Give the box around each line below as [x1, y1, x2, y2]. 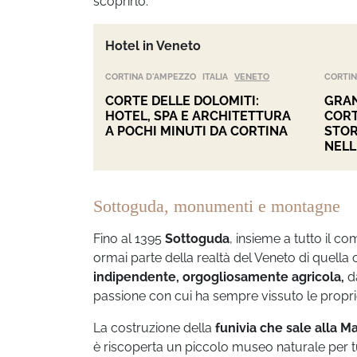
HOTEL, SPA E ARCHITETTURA [105, 108, 291, 124]
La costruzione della [93, 320, 215, 335]
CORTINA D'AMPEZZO [105, 71, 196, 82]
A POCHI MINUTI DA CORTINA [105, 123, 288, 139]
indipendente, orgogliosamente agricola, [93, 269, 344, 284]
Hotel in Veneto [105, 38, 201, 53]
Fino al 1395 [93, 230, 165, 246]
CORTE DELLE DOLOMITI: [105, 92, 259, 108]
